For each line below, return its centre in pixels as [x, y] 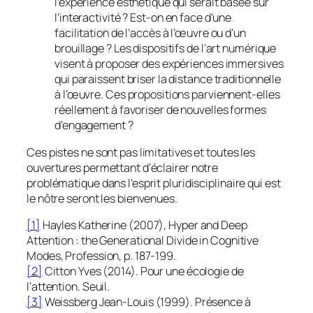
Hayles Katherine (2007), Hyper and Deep [144, 225]
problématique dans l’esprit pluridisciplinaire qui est [154, 183]
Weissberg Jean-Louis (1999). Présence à [146, 301]
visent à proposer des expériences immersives [169, 64]
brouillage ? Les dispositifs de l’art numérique [166, 49]
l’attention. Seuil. [68, 286]
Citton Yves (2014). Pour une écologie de [143, 271]
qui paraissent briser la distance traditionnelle [168, 79]
